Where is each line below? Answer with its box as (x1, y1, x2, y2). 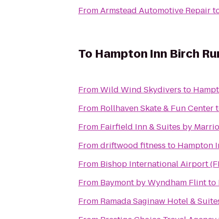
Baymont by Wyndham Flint (100, 177, 206, 188)
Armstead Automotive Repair (100, 5, 211, 16)
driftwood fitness (100, 140, 166, 151)
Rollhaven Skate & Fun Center (100, 103, 214, 114)
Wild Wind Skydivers (100, 84, 181, 95)
